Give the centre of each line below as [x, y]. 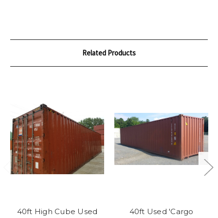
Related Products [109, 53]
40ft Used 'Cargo [161, 211]
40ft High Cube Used [57, 211]
